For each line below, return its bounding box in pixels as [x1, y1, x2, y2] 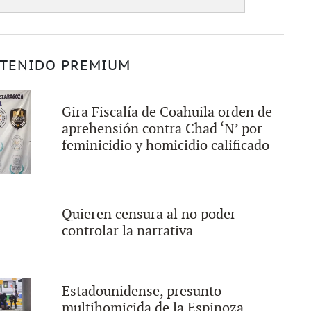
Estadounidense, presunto [61, 283, 221, 300]
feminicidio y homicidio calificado [61, 137, 269, 154]
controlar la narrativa [61, 222, 193, 239]
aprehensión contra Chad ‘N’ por [61, 121, 262, 137]
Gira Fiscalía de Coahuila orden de [61, 104, 272, 121]
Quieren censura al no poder [61, 205, 236, 223]
